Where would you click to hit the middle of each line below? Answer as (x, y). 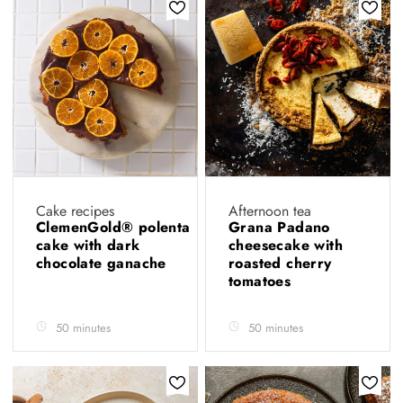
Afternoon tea (270, 210)
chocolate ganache (101, 263)
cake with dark (88, 245)
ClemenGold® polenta (113, 227)
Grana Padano (279, 227)
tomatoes (262, 281)
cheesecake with (286, 245)
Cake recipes (75, 210)
